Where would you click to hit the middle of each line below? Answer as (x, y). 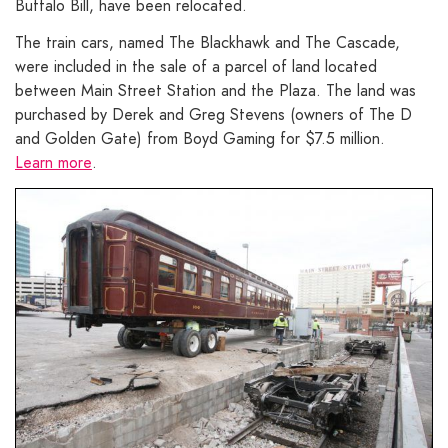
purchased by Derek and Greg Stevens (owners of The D (213, 115)
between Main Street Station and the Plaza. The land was (215, 91)
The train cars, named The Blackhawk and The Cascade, (207, 43)
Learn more (53, 163)
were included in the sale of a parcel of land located (196, 67)
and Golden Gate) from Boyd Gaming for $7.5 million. (200, 139)
